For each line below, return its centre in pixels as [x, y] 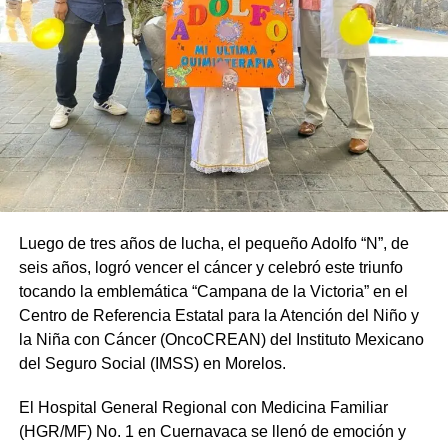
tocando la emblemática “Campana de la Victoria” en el [213, 292]
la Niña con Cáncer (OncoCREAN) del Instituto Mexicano [221, 340]
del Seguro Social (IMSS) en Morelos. [152, 364]
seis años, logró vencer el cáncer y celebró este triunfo [210, 268]
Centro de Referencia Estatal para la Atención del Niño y [218, 316]
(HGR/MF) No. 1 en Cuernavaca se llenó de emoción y [212, 432]
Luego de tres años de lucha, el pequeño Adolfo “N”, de [213, 244]
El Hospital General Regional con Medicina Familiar [203, 408]
